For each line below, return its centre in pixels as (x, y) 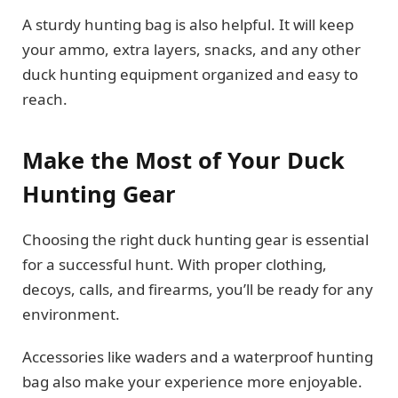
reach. (45, 99)
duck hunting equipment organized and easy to (190, 75)
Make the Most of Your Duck (183, 159)
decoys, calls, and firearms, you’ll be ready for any (198, 289)
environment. (71, 314)
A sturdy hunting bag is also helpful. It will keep (188, 25)
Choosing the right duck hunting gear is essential (195, 239)
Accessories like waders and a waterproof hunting (198, 357)
